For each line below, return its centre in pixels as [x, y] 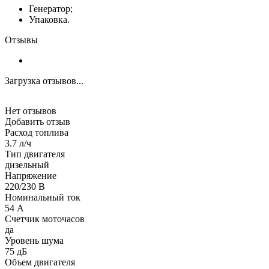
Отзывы [21, 40]
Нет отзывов [31, 110]
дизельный [27, 165]
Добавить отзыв [38, 121]
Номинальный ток [43, 197]
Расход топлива [37, 132]
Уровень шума [34, 240]
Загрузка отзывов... [44, 80]
